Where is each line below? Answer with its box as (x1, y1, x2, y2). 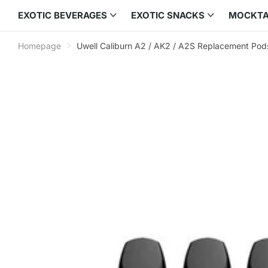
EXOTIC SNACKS (131, 9, 205, 21)
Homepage (18, 40, 61, 51)
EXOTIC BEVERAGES (18, 9, 107, 21)
